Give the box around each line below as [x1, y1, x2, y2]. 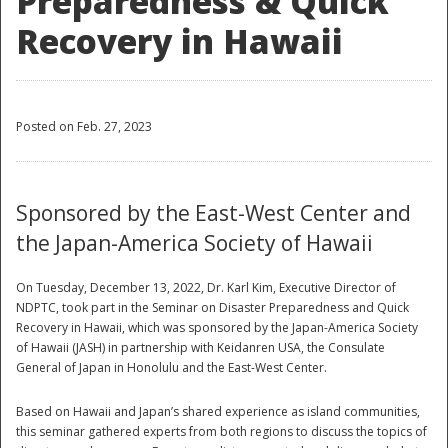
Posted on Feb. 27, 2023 [16, 118, 152, 136]
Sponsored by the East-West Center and [16, 199, 411, 228]
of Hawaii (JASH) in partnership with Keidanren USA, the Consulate [16, 339, 385, 357]
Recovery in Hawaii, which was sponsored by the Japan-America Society [16, 319, 418, 337]
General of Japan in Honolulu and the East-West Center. [16, 359, 327, 377]
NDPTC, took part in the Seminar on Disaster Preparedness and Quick [16, 299, 409, 317]
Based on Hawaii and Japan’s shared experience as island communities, [16, 403, 420, 421]
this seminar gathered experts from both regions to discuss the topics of [16, 423, 427, 441]
